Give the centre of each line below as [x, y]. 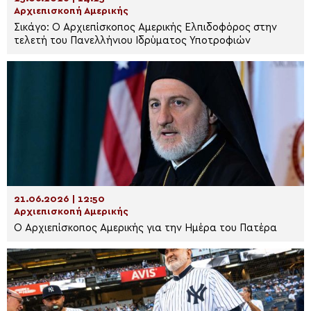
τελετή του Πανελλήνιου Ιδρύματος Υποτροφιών [132, 41]
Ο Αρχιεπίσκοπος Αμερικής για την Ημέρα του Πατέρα [145, 228]
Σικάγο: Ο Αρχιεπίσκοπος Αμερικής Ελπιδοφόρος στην [145, 27]
